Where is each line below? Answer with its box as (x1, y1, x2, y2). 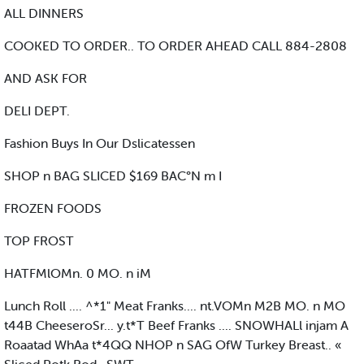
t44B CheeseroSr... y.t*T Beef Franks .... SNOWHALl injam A (4, 317, 349, 334)
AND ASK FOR (4, 70, 87, 87)
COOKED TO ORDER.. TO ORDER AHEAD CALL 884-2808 (4, 37, 347, 54)
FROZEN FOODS (4, 200, 102, 217)
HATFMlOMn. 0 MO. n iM (4, 265, 151, 282)
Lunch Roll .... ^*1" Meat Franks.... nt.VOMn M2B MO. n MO (4, 297, 345, 314)
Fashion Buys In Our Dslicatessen (4, 135, 195, 152)
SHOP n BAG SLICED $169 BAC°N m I (4, 167, 222, 184)
